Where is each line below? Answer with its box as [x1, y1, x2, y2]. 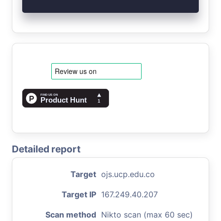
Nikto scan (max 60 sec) [101, 209, 193, 220]
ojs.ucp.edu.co [101, 169, 155, 179]
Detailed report [12, 143, 80, 155]
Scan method [45, 209, 96, 220]
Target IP [62, 189, 96, 199]
